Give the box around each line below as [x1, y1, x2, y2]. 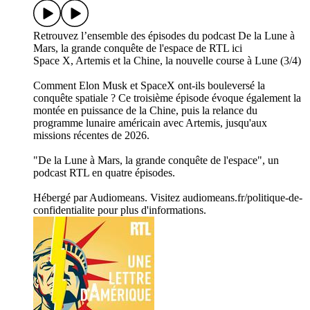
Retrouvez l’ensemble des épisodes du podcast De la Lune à [33, 30, 295, 42]
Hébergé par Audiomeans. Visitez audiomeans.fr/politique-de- [33, 192, 302, 204]
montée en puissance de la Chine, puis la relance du [33, 104, 257, 117]
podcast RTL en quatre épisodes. [33, 167, 175, 179]
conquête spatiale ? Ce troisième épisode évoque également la [33, 92, 301, 104]
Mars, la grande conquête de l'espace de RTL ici [33, 42, 242, 55]
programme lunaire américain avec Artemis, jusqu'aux [33, 117, 267, 129]
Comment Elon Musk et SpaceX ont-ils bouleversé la [33, 80, 265, 92]
